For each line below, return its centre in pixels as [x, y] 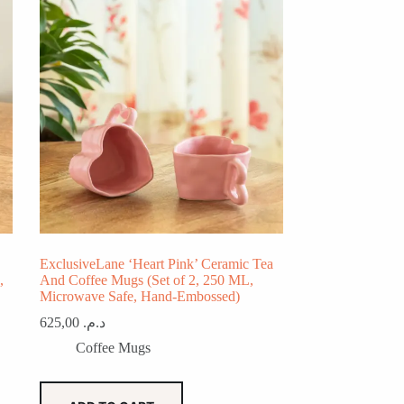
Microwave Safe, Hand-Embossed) [139, 297]
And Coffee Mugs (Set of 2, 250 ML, [146, 280]
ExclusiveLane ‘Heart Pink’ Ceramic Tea [156, 264]
